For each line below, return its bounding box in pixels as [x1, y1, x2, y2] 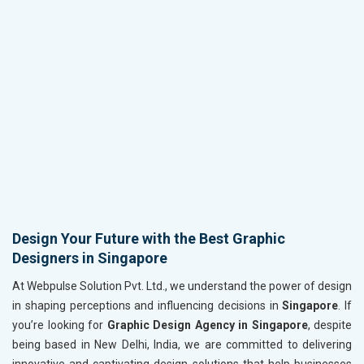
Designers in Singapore [12, 249, 167, 267]
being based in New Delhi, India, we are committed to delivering [12, 338, 352, 352]
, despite [307, 318, 352, 332]
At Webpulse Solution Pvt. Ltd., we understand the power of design [12, 279, 352, 293]
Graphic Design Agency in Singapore [106, 318, 308, 332]
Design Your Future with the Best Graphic [12, 230, 285, 248]
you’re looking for [12, 318, 107, 332]
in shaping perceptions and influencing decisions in [12, 299, 283, 313]
